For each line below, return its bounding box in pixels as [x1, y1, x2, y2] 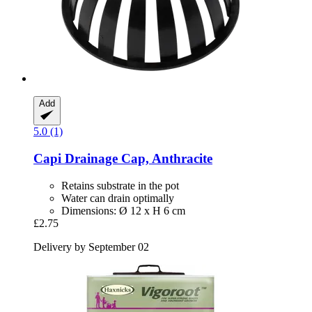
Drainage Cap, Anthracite [61, 151, 212, 166]
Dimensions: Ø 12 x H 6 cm [61, 204, 185, 217]
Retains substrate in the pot [61, 179, 179, 192]
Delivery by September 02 [33, 240, 149, 253]
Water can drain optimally [61, 192, 174, 204]
